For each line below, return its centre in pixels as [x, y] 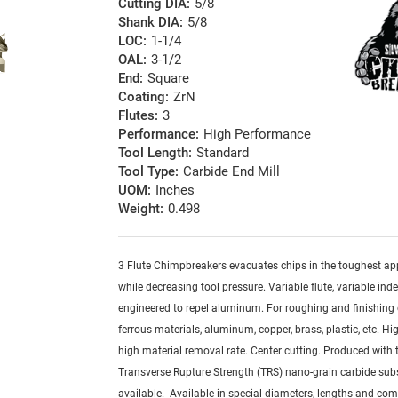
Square [169, 79]
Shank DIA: [151, 23]
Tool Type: [149, 172]
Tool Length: [155, 153]
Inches [175, 191]
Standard [223, 153]
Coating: [144, 97]
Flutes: [139, 116]
